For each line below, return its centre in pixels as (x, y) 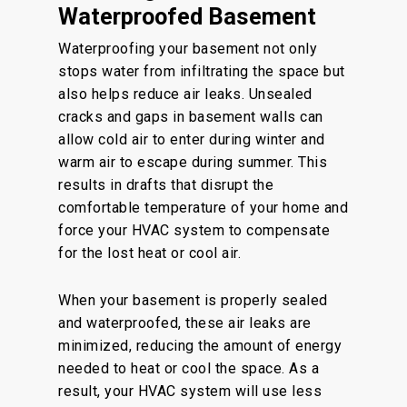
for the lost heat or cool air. (149, 253)
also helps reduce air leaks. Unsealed (185, 94)
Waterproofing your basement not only (188, 49)
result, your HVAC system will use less (190, 391)
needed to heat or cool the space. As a (189, 368)
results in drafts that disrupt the (166, 185)
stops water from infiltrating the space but (202, 71)
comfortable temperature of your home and (203, 208)
